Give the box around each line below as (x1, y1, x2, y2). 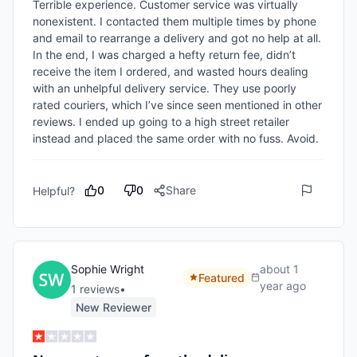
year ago (260, 279, 307, 292)
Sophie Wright (71, 262, 144, 276)
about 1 (260, 262, 300, 276)
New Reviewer (76, 300, 151, 314)
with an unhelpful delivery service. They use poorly (33, 81, 296, 95)
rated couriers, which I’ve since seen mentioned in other (33, 98, 322, 112)
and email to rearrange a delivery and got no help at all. (33, 31, 321, 45)
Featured (198, 270, 245, 284)
